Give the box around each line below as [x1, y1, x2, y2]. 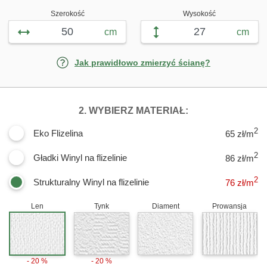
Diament [151, 201, 179, 210]
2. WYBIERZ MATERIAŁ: [79, 105, 188, 116]
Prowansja [212, 201, 247, 210]
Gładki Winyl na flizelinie [33, 152, 127, 163]
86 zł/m [225, 153, 254, 163]
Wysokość [183, 9, 216, 18]
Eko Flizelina [33, 128, 83, 138]
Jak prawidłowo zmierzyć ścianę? [74, 57, 210, 67]
